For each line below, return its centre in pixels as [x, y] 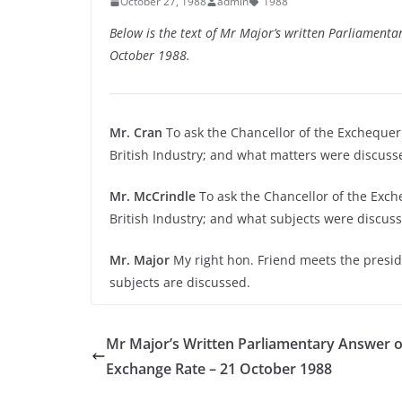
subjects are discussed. [180, 282]
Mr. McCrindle [153, 196]
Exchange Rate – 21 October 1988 [219, 369]
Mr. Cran [136, 132]
